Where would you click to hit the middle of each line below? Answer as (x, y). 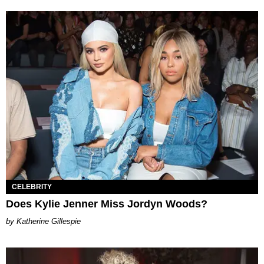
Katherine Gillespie (49, 221)
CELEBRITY (32, 187)
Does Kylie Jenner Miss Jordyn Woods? (107, 204)
